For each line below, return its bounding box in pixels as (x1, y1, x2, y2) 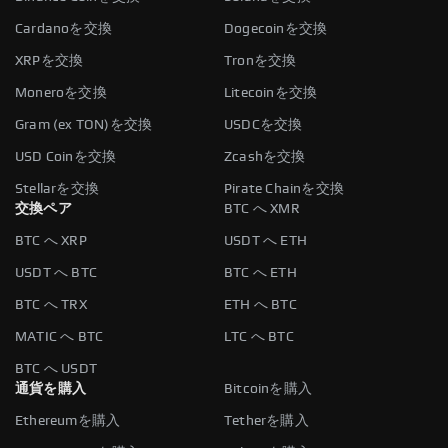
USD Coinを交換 (15, 149, 117, 164)
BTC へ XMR (224, 201, 300, 216)
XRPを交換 (15, 53, 84, 68)
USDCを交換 (224, 117, 303, 132)
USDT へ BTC (15, 265, 97, 280)
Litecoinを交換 (224, 85, 318, 100)
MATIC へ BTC (15, 329, 104, 344)
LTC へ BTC (224, 329, 294, 344)
